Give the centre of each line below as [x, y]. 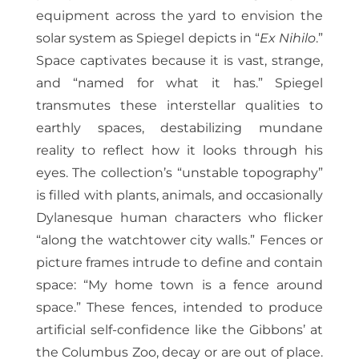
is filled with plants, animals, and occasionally [179, 196]
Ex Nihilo [288, 38]
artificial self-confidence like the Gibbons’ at [179, 330]
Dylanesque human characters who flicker [179, 218]
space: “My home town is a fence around [179, 285]
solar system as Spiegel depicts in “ [147, 38]
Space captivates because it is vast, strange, [179, 61]
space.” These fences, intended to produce [179, 308]
